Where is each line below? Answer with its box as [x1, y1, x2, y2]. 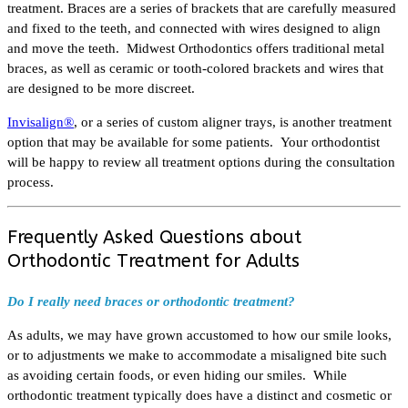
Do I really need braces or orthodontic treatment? [7, 293, 295, 309]
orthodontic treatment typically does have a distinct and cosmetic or [7, 387, 392, 403]
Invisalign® [7, 114, 74, 129]
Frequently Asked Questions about [7, 226, 301, 248]
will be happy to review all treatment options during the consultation [7, 154, 395, 169]
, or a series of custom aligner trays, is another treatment [74, 114, 392, 129]
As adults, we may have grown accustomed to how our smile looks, [7, 327, 392, 342]
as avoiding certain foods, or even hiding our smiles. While [7, 367, 347, 382]
